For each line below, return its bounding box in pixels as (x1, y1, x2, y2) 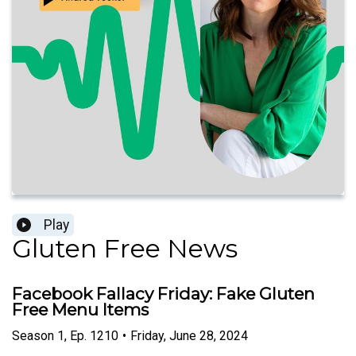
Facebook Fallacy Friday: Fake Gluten (12, 284, 315, 304)
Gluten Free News (12, 233, 238, 265)
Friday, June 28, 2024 (130, 327, 248, 343)
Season (12, 327, 54, 343)
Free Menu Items (12, 300, 149, 320)
